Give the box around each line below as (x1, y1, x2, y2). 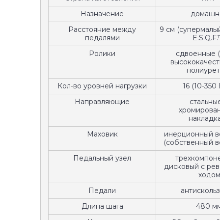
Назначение (81, 9, 124, 18)
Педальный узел (73, 154, 131, 163)
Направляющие (75, 97, 130, 106)
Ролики (89, 49, 115, 58)
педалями (84, 33, 120, 42)
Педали (88, 186, 116, 195)
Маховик (86, 130, 118, 138)
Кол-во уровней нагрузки (57, 82, 147, 90)
